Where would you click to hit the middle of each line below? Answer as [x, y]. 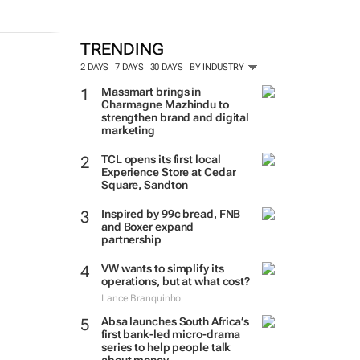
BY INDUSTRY [218, 67]
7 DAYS [129, 67]
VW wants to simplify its [162, 268]
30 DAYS [166, 67]
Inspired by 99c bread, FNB [171, 214]
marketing [128, 130]
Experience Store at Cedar [168, 172]
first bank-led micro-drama [171, 334]
